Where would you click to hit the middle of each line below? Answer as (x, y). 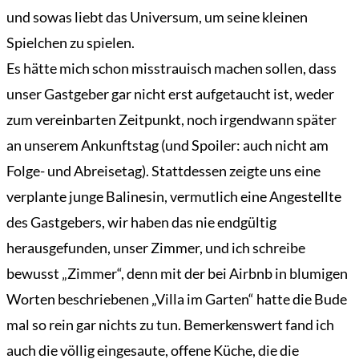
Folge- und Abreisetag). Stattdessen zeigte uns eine (163, 171)
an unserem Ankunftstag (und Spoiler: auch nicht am (167, 145)
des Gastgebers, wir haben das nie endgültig (141, 222)
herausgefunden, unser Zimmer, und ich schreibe (156, 248)
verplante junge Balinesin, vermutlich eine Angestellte (174, 197)
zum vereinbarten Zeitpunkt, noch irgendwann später (171, 120)
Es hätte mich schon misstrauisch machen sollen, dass (171, 69)
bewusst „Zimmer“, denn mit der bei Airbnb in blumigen (177, 274)
